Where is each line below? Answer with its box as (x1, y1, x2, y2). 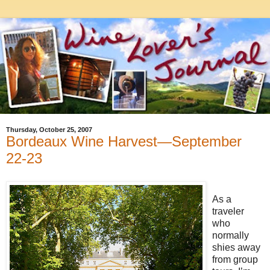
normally (212, 230, 249, 240)
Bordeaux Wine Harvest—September (6, 133, 242, 150)
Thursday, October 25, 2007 (6, 126, 92, 134)
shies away (212, 242, 260, 253)
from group (212, 254, 258, 265)
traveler (212, 206, 244, 216)
